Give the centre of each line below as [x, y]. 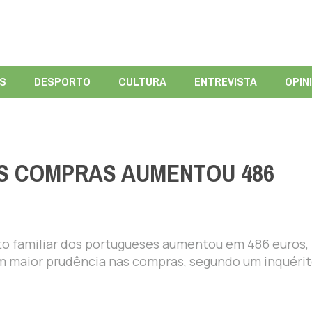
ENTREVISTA [225, 81]
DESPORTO [62, 81]
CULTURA [142, 81]
